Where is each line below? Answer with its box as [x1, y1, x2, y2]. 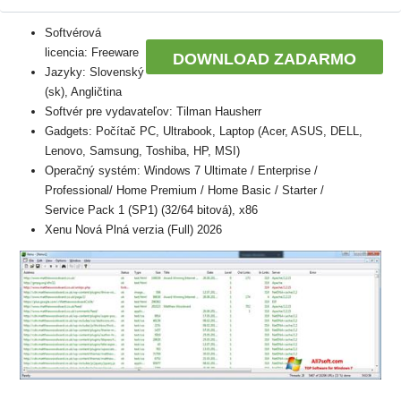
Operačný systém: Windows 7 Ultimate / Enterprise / [45, 164, 318, 177]
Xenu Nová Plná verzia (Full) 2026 [45, 223, 222, 236]
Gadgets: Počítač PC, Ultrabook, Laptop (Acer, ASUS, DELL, [45, 124, 363, 138]
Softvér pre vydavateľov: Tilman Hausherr [45, 105, 261, 118]
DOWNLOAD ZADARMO [173, 50, 356, 68]
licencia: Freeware [45, 46, 139, 59]
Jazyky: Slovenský [45, 65, 144, 79]
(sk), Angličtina [45, 85, 122, 98]
